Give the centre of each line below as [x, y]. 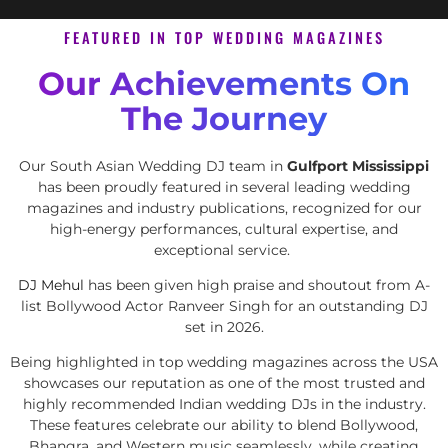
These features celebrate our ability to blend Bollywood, [224, 425]
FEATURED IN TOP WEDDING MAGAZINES [224, 37]
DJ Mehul [51, 285]
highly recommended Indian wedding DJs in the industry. [224, 404]
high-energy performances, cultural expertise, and [224, 228]
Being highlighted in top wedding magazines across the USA [224, 362]
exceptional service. [224, 249]
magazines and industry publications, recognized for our [224, 207]
